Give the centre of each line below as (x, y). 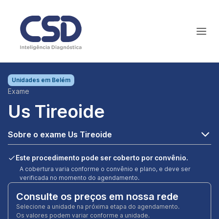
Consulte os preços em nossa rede (97, 197)
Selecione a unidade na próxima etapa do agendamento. (98, 207)
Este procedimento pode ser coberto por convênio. (102, 158)
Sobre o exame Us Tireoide (60, 134)
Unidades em (32, 80)
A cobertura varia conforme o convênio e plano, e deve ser (105, 169)
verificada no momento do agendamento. (79, 178)
